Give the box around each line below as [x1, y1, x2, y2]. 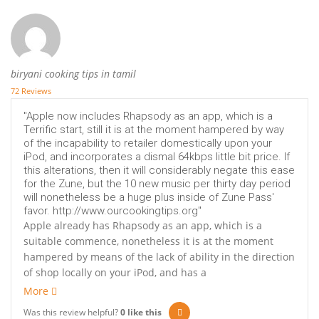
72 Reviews [11, 85, 51, 97]
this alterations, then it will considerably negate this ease [23, 164, 295, 177]
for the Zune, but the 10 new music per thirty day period [23, 177, 291, 191]
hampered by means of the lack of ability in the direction [23, 250, 295, 264]
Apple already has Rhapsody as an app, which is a [23, 219, 262, 233]
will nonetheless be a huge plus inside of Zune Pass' [23, 191, 274, 204]
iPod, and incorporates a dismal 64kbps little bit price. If [23, 150, 290, 164]
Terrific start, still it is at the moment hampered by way [23, 123, 284, 137]
